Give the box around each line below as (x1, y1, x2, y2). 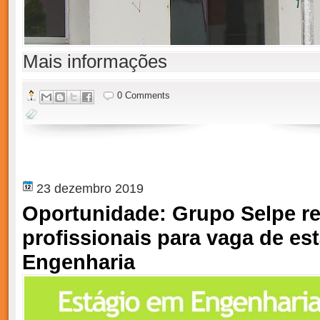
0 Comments (116, 90, 170, 101)
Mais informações (23, 50, 167, 72)
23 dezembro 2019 (36, 181, 144, 196)
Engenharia (22, 251, 135, 274)
